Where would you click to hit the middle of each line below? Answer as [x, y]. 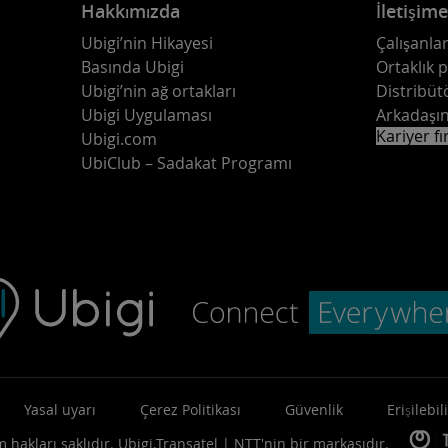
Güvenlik [314, 409]
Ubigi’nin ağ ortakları [158, 91]
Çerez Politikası [190, 409]
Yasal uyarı [60, 409]
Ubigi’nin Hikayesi [147, 43]
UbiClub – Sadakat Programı [186, 163]
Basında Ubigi [132, 67]
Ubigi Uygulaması [146, 115]
